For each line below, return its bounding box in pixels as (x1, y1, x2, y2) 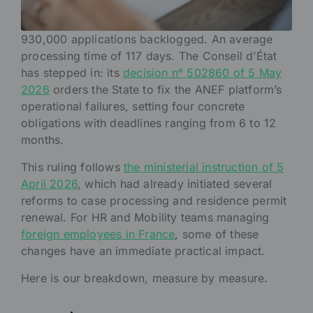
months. (21, 133, 64, 147)
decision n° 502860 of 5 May (123, 66, 282, 80)
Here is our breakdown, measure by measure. (21, 271, 268, 286)
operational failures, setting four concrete (21, 99, 245, 114)
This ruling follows (21, 160, 124, 175)
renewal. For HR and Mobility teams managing (21, 210, 270, 225)
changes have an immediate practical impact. (21, 244, 265, 259)
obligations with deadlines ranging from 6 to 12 (21, 116, 277, 131)
